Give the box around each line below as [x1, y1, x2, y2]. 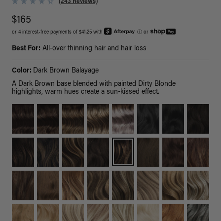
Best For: [12, 45, 40, 53]
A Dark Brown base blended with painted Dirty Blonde [12, 81, 176, 88]
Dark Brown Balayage [33, 68, 99, 75]
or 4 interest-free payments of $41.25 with [12, 30, 104, 36]
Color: [12, 68, 33, 75]
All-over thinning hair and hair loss [40, 45, 147, 53]
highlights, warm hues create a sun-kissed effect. [12, 89, 159, 96]
